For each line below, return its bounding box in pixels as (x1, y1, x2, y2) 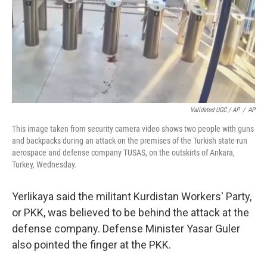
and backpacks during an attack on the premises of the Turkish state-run (12, 136, 247, 145)
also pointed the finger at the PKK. (12, 238, 171, 251)
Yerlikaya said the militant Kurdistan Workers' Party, (12, 190, 252, 203)
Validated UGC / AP (190, 106, 240, 114)
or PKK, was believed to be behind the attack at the (12, 206, 249, 219)
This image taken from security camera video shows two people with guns (12, 124, 254, 133)
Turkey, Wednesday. (12, 160, 77, 169)
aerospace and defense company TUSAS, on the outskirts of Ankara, (12, 148, 235, 157)
